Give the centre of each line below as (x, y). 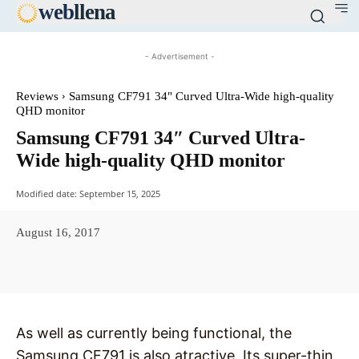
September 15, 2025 (120, 193)
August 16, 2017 (58, 232)
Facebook (74, 268)
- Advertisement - (179, 56)
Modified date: (46, 193)
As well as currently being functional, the (154, 333)
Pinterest (240, 268)
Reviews (37, 96)
